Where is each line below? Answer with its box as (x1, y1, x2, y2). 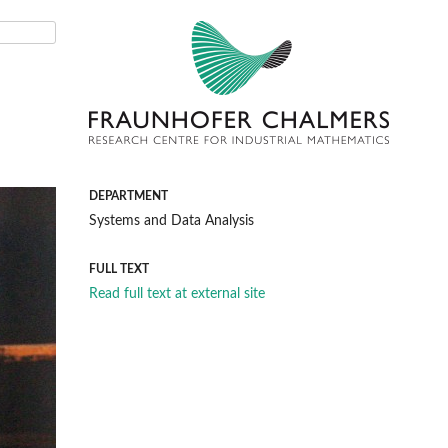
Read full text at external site (89, 287, 266, 302)
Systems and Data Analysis (89, 214, 255, 229)
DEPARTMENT (89, 190, 169, 202)
